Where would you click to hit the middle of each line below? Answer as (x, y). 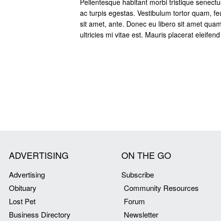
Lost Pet (22, 201)
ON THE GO (146, 155)
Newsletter (141, 214)
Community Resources (161, 187)
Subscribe (138, 174)
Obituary (23, 187)
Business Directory (40, 214)
